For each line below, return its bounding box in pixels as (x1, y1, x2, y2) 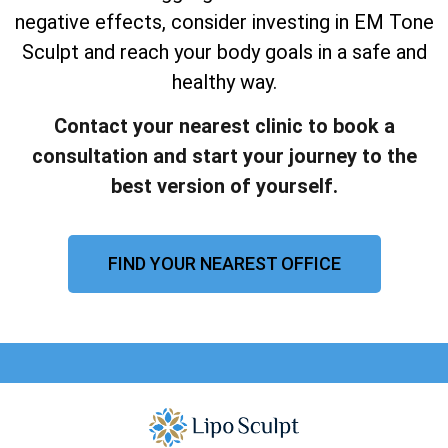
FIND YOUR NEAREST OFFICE (107, 253, 341, 275)
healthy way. (171, 69, 277, 94)
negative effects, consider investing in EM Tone (14, 9, 434, 34)
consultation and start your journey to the (31, 143, 417, 168)
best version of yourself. (110, 173, 338, 198)
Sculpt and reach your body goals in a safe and (21, 39, 427, 64)
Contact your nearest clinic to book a (53, 113, 395, 138)
